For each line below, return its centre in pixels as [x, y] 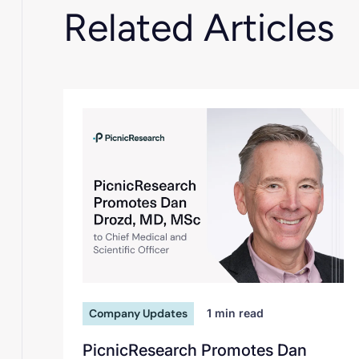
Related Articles [199, 28]
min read [238, 313]
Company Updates [139, 313]
